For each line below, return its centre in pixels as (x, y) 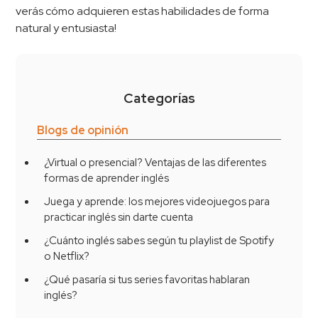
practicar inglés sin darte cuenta (121, 217)
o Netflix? (69, 256)
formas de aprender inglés (109, 178)
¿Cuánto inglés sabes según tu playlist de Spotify (51, 240)
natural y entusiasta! (66, 28)
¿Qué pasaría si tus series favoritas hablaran (51, 279)
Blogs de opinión (83, 130)
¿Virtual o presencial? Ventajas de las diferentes (50, 162)
